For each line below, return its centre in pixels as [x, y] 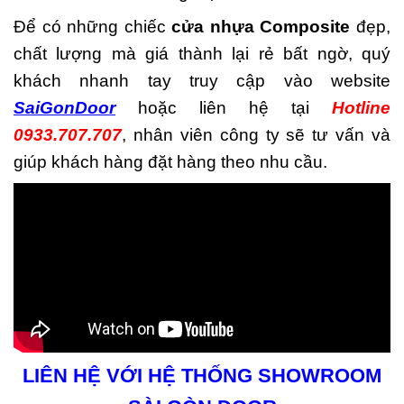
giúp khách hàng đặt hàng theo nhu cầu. [170, 161]
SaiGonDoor [64, 107]
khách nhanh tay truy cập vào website [202, 80]
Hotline [361, 107]
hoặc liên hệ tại [224, 107]
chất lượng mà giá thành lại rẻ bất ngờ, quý [202, 53]
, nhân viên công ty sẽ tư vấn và [256, 134]
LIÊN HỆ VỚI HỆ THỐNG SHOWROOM [202, 375]
